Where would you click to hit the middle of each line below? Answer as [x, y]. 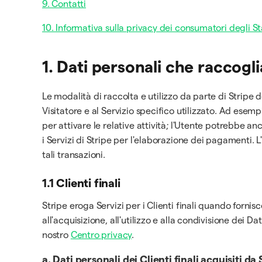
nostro [56, 235]
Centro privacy [101, 235]
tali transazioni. [74, 155]
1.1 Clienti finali [81, 183]
